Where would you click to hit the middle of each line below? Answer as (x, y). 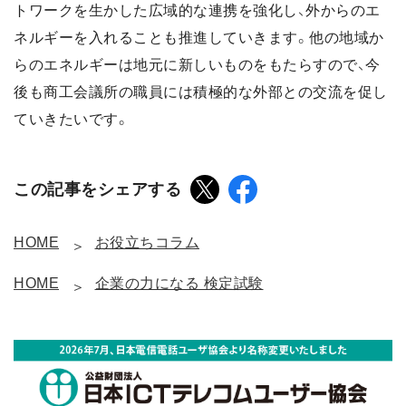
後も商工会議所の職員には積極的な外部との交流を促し (201, 92)
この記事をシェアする (97, 190)
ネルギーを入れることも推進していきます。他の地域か (199, 38)
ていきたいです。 (72, 120)
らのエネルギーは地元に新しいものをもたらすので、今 (197, 65)
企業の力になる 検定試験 (179, 284)
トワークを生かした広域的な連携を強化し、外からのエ (197, 11)
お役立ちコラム (147, 243)
